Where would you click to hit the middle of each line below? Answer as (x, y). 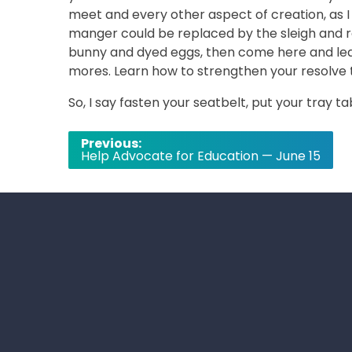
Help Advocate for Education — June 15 (201, 156)
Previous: (111, 143)
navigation (115, 163)
